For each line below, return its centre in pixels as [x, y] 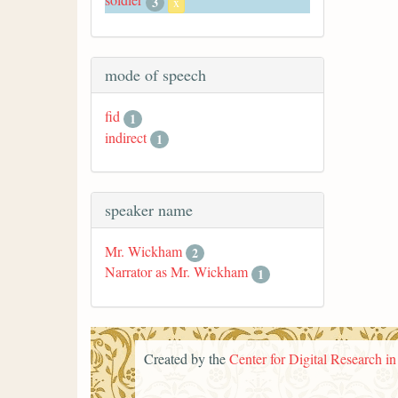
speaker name [149, 209]
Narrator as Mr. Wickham [176, 272]
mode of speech [155, 75]
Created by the [187, 358]
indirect [126, 137]
